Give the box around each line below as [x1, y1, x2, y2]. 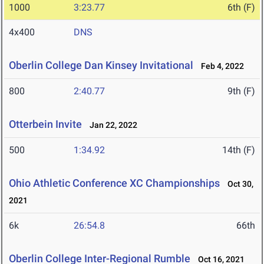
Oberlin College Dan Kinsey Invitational [9, 59, 193, 72]
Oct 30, [222, 179, 253, 189]
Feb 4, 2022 [196, 61, 244, 71]
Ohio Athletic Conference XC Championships [9, 177, 220, 190]
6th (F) [227, 2, 255, 14]
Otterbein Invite [9, 118, 82, 131]
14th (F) [222, 144, 255, 156]
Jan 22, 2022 [84, 120, 137, 130]
